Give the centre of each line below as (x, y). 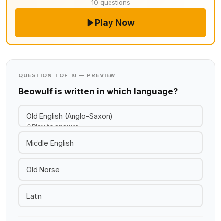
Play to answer (55, 126)
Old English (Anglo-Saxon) (69, 116)
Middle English (50, 143)
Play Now (115, 22)
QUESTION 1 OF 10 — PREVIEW (67, 75)
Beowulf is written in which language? (98, 91)
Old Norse (43, 169)
